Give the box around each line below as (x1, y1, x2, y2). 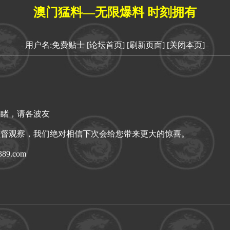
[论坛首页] (87, 40, 125, 49)
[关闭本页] (167, 40, 205, 49)
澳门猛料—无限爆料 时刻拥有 (33, 6, 197, 19)
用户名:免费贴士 (25, 40, 85, 49)
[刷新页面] (127, 40, 165, 49)
